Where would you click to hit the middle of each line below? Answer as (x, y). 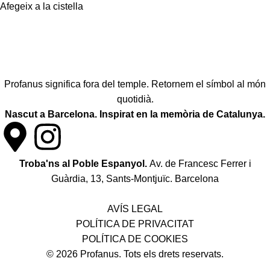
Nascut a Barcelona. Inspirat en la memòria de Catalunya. (135, 114)
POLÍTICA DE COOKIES (135, 239)
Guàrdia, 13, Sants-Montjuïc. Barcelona (135, 179)
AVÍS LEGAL (135, 209)
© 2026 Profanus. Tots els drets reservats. (135, 254)
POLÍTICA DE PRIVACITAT (135, 224)
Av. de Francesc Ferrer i (200, 164)
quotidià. (135, 99)
